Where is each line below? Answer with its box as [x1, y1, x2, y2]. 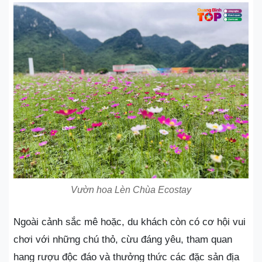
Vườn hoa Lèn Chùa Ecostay [71, 185, 191, 195]
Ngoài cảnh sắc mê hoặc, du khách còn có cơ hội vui [13, 216, 246, 228]
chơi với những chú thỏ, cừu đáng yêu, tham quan [13, 234, 232, 246]
